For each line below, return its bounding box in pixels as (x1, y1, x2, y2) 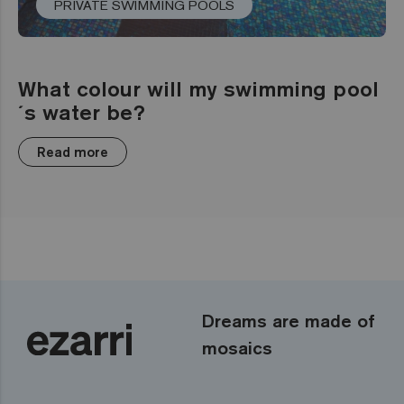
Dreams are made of (202, 308, 375, 332)
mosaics (202, 335, 272, 359)
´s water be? (18, 97, 145, 125)
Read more (37, 142, 108, 161)
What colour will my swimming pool (18, 74, 379, 102)
